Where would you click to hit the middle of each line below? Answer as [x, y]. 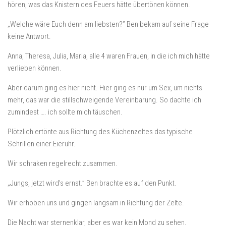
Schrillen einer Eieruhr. [42, 144]
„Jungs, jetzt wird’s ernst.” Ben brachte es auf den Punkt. [92, 183]
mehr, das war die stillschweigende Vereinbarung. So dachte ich [104, 100]
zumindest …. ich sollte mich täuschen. [65, 112]
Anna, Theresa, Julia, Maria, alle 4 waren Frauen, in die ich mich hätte [109, 56]
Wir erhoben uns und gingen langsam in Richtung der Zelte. [96, 203]
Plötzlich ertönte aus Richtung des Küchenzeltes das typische [100, 132]
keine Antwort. [29, 36]
